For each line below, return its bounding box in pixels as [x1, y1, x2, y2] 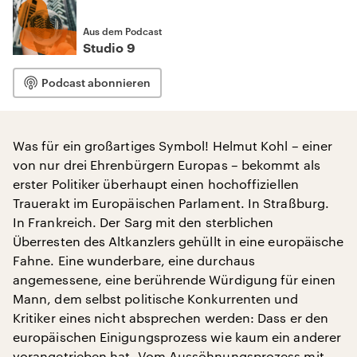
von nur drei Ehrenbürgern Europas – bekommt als [13, 157, 320, 172]
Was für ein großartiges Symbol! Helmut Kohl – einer [13, 138, 333, 153]
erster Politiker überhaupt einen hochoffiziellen [13, 176, 299, 191]
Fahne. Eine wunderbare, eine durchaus [13, 253, 255, 268]
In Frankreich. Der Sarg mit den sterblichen [13, 214, 274, 229]
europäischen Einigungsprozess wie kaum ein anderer [13, 329, 341, 344]
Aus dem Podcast [83, 25, 162, 37]
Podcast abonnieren [41, 76, 151, 89]
